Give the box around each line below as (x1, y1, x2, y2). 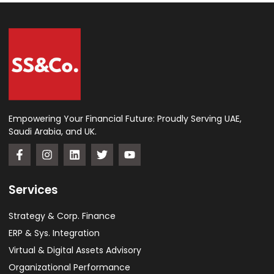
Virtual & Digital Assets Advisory (9, 244, 141, 257)
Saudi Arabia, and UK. (9, 125, 97, 138)
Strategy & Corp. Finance (9, 210, 116, 223)
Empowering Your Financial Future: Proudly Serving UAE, (9, 113, 242, 125)
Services (9, 182, 58, 199)
